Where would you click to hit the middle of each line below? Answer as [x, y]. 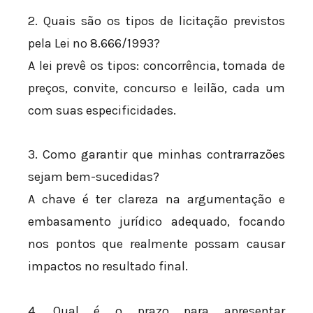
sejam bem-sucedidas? [94, 177]
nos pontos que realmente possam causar [156, 244]
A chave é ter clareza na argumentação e [156, 199]
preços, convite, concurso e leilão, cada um [156, 88]
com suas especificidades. [102, 110]
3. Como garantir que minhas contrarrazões [156, 155]
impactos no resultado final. [108, 267]
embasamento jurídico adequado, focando [156, 222]
